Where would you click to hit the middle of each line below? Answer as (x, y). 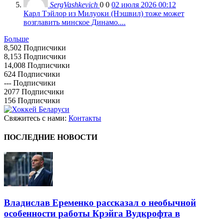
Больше (16, 39)
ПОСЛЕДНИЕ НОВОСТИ (51, 137)
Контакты (85, 118)
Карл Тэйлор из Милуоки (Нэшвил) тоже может (104, 13)
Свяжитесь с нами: (36, 118)
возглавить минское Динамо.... (75, 22)
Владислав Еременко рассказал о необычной (100, 203)
